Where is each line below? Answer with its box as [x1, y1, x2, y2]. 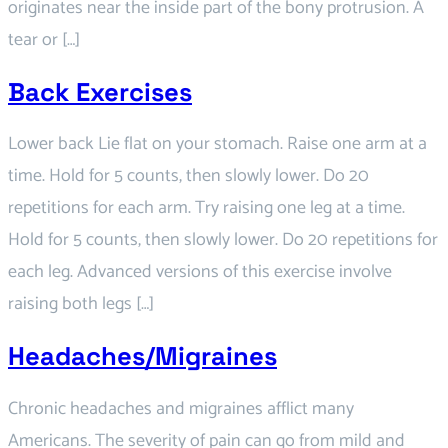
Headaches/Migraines [8, 340, 277, 373]
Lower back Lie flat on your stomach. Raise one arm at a [8, 129, 427, 160]
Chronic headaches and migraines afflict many [8, 393, 354, 424]
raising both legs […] [8, 289, 154, 320]
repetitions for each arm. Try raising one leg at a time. [8, 193, 405, 224]
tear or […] [8, 24, 80, 55]
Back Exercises [8, 75, 192, 108]
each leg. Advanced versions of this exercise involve [8, 257, 392, 288]
